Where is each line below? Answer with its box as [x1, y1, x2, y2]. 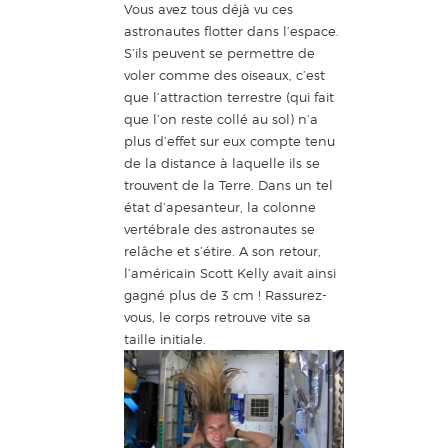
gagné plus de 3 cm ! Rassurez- [123, 286, 327, 303]
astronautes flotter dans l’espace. [123, 22, 339, 39]
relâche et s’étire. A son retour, [123, 242, 321, 259]
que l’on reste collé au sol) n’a [123, 110, 318, 127]
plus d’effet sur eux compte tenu [123, 132, 335, 149]
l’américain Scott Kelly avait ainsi [123, 264, 336, 281]
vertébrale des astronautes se [123, 220, 315, 237]
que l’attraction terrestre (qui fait [123, 88, 334, 105]
